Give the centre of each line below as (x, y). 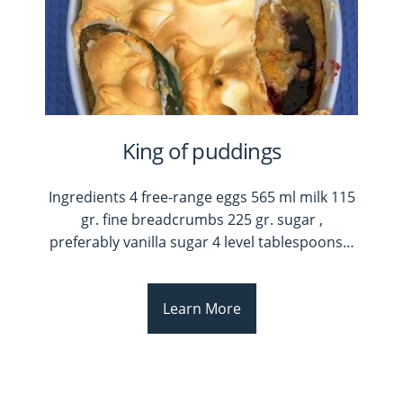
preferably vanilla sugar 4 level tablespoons (196, 242)
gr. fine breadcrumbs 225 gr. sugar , (201, 220)
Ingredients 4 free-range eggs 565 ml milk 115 (201, 197)
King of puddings (201, 150)
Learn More (201, 309)
